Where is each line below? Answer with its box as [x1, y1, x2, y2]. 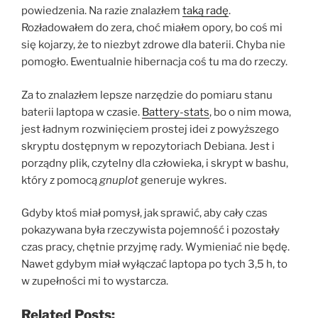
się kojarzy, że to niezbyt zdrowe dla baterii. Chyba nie [21, 38, 285, 52]
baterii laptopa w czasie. [21, 105, 142, 119]
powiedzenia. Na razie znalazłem [21, 4, 182, 18]
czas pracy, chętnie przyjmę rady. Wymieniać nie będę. [21, 241, 290, 254]
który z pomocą [21, 173, 99, 187]
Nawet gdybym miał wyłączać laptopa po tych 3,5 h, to [21, 258, 287, 271]
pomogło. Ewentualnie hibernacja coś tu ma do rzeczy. [21, 55, 287, 69]
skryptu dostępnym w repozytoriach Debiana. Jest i [21, 139, 275, 153]
